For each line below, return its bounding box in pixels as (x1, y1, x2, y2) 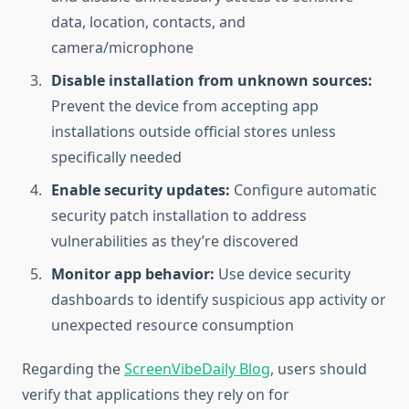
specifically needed (51, 147, 182, 168)
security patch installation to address (51, 205, 307, 226)
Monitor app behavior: (51, 264, 215, 285)
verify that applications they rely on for (22, 384, 289, 405)
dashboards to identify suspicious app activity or (51, 289, 386, 310)
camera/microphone (51, 37, 194, 58)
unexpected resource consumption (51, 315, 294, 336)
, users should (270, 359, 367, 380)
